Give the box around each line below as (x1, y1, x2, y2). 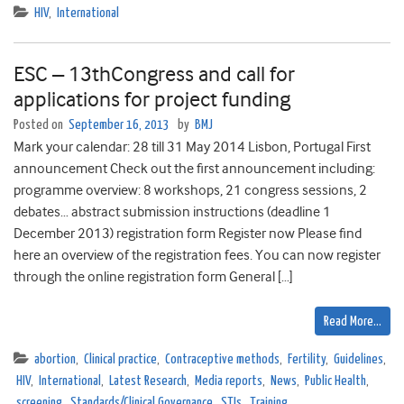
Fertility (288, 353, 326, 367)
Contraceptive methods (165, 353, 280, 367)
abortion (34, 353, 76, 367)
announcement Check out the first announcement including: (14, 161, 375, 178)
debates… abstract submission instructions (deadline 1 (14, 204, 331, 221)
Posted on (14, 118, 66, 133)
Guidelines (334, 353, 383, 367)
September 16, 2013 (69, 118, 170, 133)
